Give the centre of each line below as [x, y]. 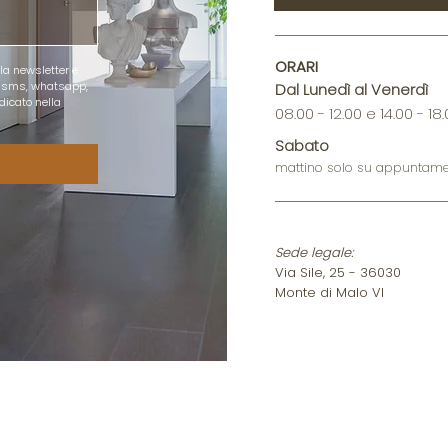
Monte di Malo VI [329, 292]
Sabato [301, 145]
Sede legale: [313, 252]
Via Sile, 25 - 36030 [337, 272]
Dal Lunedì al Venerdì [351, 89]
